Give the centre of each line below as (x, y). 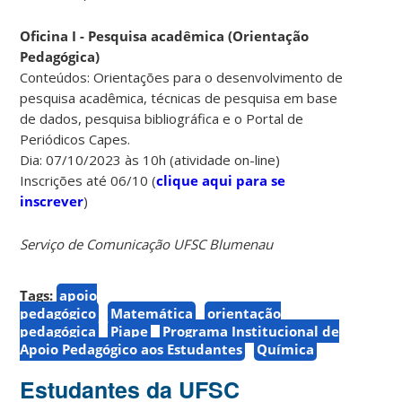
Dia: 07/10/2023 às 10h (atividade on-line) (150, 159)
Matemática (152, 313)
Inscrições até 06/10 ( (88, 180)
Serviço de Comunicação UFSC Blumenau (147, 244)
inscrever (52, 201)
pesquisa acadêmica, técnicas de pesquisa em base (179, 97)
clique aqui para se (221, 180)
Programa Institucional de (251, 331)
